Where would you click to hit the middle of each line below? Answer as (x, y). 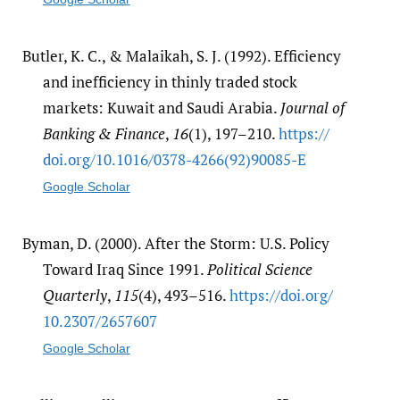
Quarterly (75, 295)
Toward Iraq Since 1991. (125, 269)
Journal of (312, 107)
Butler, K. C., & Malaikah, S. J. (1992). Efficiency (181, 55)
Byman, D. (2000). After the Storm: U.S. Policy (175, 243)
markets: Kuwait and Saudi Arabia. (161, 107)
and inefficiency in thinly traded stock (170, 81)
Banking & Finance (104, 133)
